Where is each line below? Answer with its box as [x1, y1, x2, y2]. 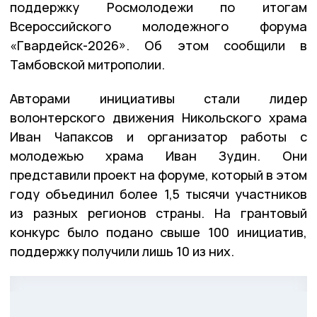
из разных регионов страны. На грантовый [10, 204, 307, 221]
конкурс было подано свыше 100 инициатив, [10, 223, 307, 241]
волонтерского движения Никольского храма [10, 108, 307, 126]
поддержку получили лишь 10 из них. [10, 242, 234, 260]
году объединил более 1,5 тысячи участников [10, 185, 307, 202]
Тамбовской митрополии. [10, 55, 165, 73]
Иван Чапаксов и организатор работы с [10, 127, 307, 145]
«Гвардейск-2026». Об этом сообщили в [10, 36, 307, 54]
